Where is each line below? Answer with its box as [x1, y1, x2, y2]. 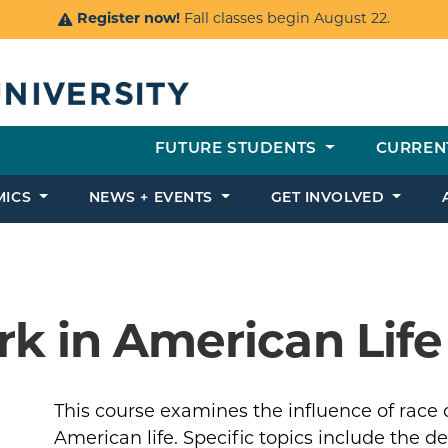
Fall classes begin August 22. [180, 12, 390, 27]
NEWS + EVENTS [88, 191, 218, 207]
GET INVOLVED [270, 191, 389, 207]
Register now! [77, 12, 180, 27]
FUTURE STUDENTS [154, 142, 322, 158]
